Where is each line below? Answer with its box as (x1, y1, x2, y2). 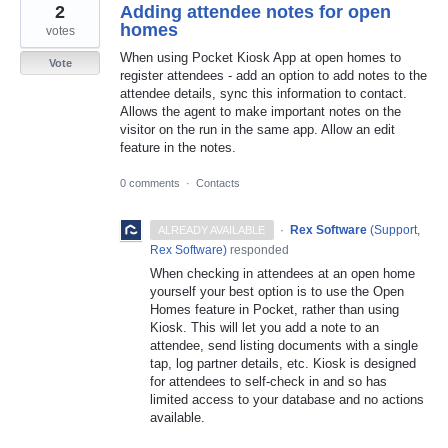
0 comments (120, 176, 180, 189)
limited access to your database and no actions (150, 391, 424, 407)
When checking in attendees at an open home (150, 265, 415, 281)
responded (227, 242, 289, 257)
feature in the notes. (120, 140, 236, 156)
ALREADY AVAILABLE (158, 223, 266, 236)
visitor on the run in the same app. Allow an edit (120, 122, 395, 138)
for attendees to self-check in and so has (150, 373, 387, 389)
